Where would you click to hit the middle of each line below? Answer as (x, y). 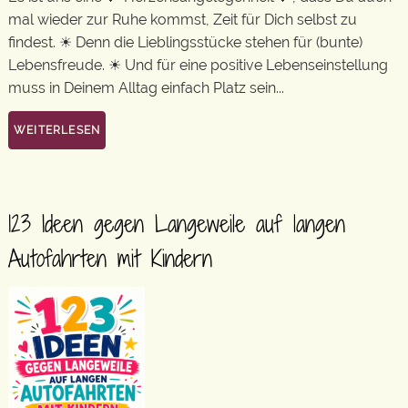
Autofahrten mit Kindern (110, 258)
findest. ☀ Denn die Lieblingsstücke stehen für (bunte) (185, 42)
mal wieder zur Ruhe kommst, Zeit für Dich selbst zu (183, 20)
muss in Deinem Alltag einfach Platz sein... (146, 88)
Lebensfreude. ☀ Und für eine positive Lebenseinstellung (198, 65)
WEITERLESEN (57, 130)
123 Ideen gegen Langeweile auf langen (177, 223)
